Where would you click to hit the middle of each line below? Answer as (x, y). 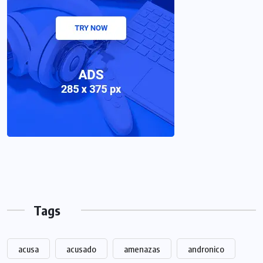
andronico (206, 249)
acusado (81, 249)
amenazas (142, 249)
